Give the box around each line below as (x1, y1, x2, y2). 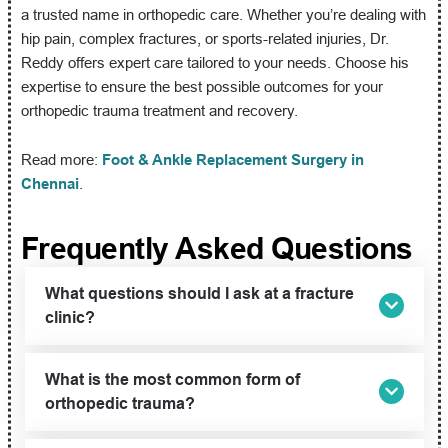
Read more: (20, 150, 102, 168)
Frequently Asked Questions (20, 231, 413, 265)
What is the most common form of (44, 370, 300, 388)
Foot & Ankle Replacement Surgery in (101, 150, 364, 168)
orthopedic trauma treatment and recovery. (20, 101, 298, 119)
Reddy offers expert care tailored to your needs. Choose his (20, 53, 409, 71)
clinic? (44, 308, 95, 326)
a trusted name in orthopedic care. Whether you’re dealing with (20, 5, 426, 23)
